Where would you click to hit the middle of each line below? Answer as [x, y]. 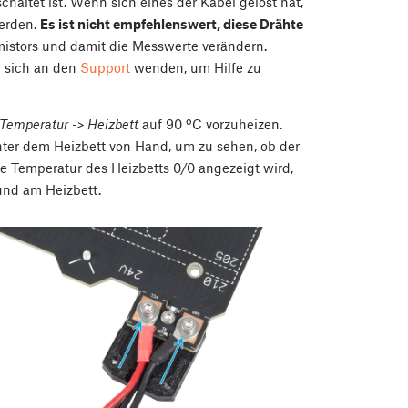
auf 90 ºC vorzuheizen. [210, 124]
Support [105, 68]
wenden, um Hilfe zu [196, 68]
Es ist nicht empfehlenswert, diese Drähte [172, 24]
